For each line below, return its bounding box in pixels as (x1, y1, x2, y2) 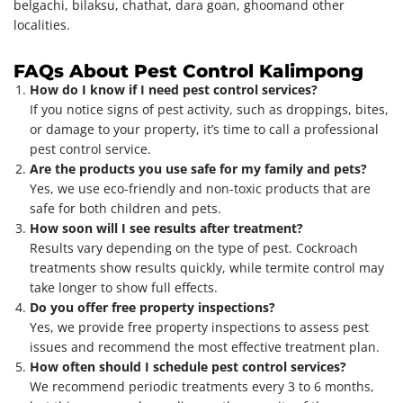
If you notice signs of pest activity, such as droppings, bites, (30, 100, 389, 118)
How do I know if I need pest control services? (30, 80, 318, 98)
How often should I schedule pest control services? (30, 357, 346, 375)
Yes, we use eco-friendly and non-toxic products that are (30, 179, 371, 197)
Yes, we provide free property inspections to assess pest (30, 318, 369, 336)
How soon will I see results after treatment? (30, 219, 303, 237)
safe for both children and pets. (30, 199, 221, 217)
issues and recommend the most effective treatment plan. (30, 337, 380, 355)
